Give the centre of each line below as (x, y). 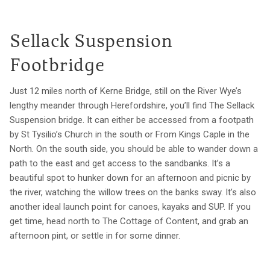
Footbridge (57, 67)
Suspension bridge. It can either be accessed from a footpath (132, 120)
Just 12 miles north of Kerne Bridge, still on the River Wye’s (126, 91)
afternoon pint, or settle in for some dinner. (95, 235)
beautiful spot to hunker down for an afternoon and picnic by (130, 177)
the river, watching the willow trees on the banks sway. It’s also (133, 192)
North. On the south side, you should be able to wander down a (134, 149)
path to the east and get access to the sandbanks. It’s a (120, 163)
